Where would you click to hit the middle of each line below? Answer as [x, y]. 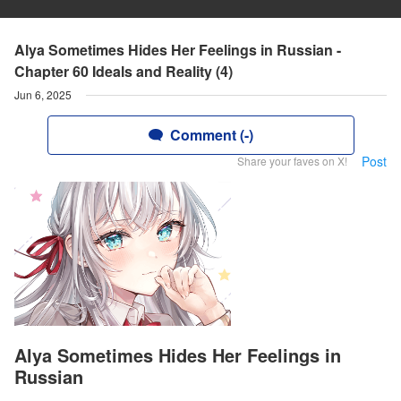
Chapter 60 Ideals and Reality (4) [124, 71]
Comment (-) [211, 135]
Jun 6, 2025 [43, 94]
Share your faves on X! [292, 161]
